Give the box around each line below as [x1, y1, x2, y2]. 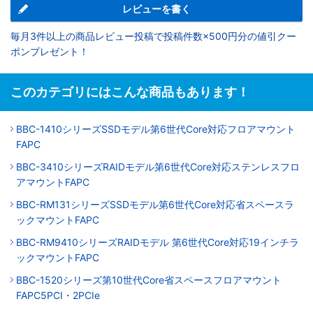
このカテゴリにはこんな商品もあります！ [10, 84, 249, 99]
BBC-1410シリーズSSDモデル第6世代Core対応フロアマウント [16, 122, 296, 135]
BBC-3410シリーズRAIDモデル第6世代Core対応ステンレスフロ [16, 160, 300, 173]
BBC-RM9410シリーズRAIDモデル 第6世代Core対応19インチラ [16, 235, 299, 248]
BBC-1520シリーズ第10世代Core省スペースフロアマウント [16, 273, 282, 286]
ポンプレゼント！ [10, 45, 89, 57]
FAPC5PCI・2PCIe [16, 289, 100, 301]
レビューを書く [122, 2, 191, 15]
